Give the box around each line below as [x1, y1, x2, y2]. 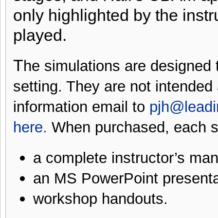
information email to [13, 98, 149, 116]
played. [13, 26, 67, 45]
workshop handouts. [33, 190, 168, 208]
